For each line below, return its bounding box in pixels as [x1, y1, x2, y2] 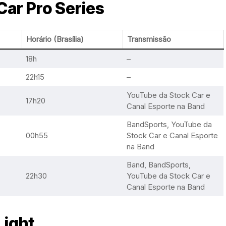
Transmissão [127, 34, 171, 44]
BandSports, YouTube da [126, 120, 212, 129]
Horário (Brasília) [26, 34, 84, 44]
